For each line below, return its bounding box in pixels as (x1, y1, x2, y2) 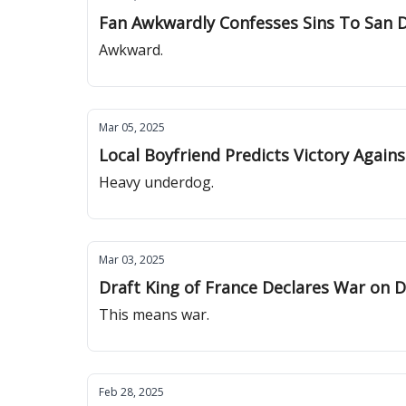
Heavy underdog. (99, 172, 214, 192)
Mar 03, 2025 (99, 252, 165, 267)
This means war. (99, 304, 209, 324)
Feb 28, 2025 (99, 384, 164, 400)
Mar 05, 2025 (99, 120, 165, 135)
